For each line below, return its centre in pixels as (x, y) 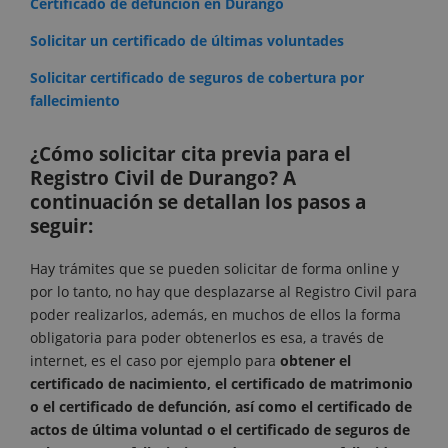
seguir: (61, 226)
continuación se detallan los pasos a (198, 202)
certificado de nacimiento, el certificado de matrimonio (221, 384)
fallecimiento (75, 101)
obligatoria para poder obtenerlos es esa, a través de (207, 338)
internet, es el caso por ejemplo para (155, 361)
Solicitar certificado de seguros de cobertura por (197, 78)
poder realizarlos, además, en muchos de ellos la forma (215, 315)
